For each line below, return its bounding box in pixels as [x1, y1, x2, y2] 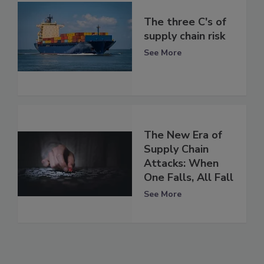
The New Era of [144, 128, 222, 143]
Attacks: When [144, 156, 219, 171]
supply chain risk [144, 29, 225, 44]
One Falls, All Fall [144, 170, 233, 185]
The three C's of [144, 15, 226, 29]
